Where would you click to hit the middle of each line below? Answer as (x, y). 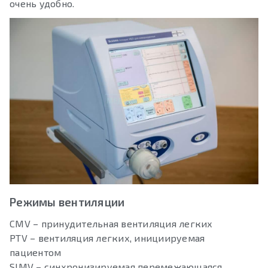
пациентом (36, 252)
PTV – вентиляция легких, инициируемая (107, 237)
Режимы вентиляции (67, 202)
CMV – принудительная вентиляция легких (111, 223)
